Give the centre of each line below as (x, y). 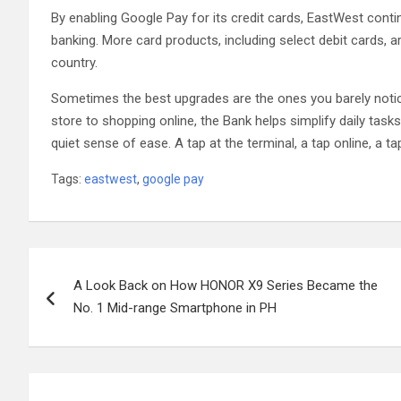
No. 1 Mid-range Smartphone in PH (175, 307)
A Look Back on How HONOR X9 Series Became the (226, 285)
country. (74, 62)
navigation (94, 301)
